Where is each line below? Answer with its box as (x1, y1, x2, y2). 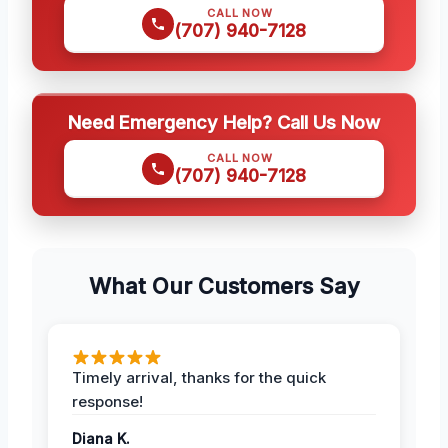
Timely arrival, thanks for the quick (72, 368, 326, 388)
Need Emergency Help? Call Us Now (68, 111, 380, 134)
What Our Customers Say (88, 273, 360, 300)
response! (72, 392, 143, 412)
